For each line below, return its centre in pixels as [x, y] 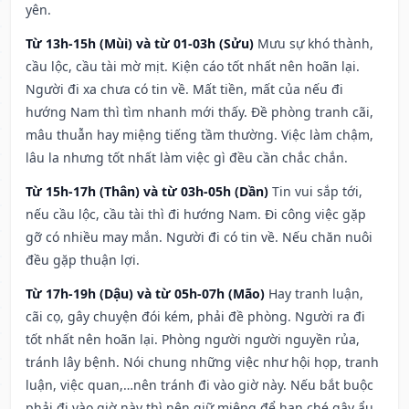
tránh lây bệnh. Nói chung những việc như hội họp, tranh [202, 362]
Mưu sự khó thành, [315, 44]
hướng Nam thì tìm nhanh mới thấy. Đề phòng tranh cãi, [199, 112]
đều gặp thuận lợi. [83, 260]
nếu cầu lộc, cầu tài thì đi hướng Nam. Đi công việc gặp [196, 215]
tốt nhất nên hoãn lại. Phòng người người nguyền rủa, [193, 340]
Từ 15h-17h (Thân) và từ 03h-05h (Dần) [147, 192]
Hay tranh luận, [316, 294]
